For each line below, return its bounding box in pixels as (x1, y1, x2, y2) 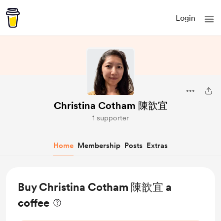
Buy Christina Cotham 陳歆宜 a (18, 181, 172, 193)
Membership (77, 141, 120, 150)
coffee (18, 196, 49, 209)
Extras (147, 141, 168, 150)
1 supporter (92, 113, 129, 122)
